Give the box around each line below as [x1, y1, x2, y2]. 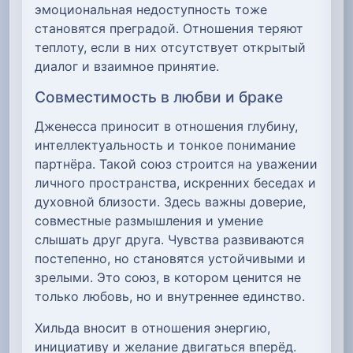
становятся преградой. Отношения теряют [35, 20, 303, 36]
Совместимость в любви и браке [35, 87, 283, 106]
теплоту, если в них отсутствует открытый [35, 39, 306, 55]
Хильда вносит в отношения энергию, [35, 319, 270, 336]
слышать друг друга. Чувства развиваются [35, 231, 304, 247]
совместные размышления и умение [35, 212, 263, 229]
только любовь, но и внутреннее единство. [35, 288, 305, 304]
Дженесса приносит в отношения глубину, [35, 117, 298, 134]
